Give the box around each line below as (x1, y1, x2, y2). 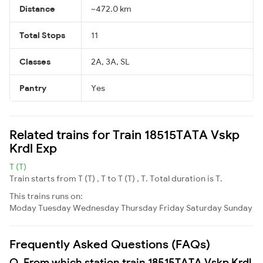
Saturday (186, 202, 222, 213)
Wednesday (73, 202, 119, 213)
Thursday (121, 202, 157, 213)
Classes (19, 56, 50, 67)
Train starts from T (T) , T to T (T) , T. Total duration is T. (9, 173, 222, 184)
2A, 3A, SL (91, 56, 129, 67)
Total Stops (19, 29, 65, 41)
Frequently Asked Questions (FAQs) (9, 236, 210, 251)
